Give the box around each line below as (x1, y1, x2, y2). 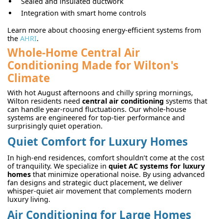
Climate (7, 70, 50, 86)
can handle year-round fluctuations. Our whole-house (7, 104, 186, 114)
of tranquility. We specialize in (7, 161, 109, 171)
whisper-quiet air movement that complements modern (7, 186, 192, 196)
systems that (164, 96, 207, 106)
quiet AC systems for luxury (109, 161, 205, 171)
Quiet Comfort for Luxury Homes (7, 134, 188, 150)
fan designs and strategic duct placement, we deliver (7, 178, 182, 188)
